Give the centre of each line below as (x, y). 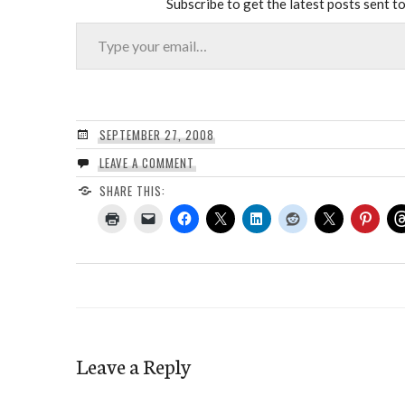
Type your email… (97, 21)
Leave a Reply (133, 365)
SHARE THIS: (132, 190)
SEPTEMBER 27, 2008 (156, 134)
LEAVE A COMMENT (146, 162)
